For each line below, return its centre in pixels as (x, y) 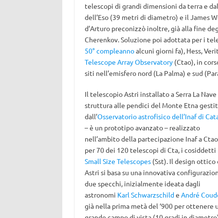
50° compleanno (109, 51)
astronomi (101, 195)
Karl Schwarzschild (145, 195)
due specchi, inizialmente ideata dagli (142, 183)
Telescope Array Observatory (128, 62)
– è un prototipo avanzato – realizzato (142, 127)
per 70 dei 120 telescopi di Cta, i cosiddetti (150, 150)
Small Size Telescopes (118, 161)
